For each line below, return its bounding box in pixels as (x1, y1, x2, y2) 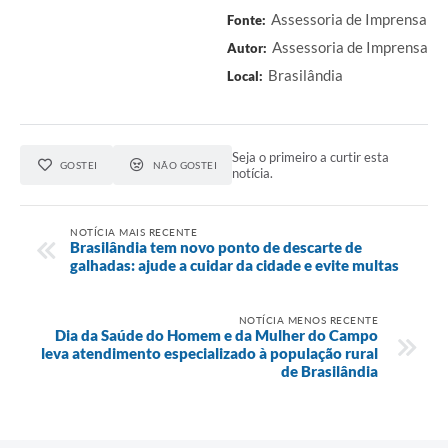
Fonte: (227, 11, 266, 28)
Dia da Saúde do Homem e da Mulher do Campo (55, 325, 378, 344)
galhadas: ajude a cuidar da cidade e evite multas (70, 255, 399, 274)
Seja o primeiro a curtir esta (232, 148, 390, 165)
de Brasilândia (281, 361, 378, 380)
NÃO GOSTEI (152, 158, 218, 171)
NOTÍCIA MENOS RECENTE (238, 313, 378, 326)
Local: (227, 67, 263, 84)
